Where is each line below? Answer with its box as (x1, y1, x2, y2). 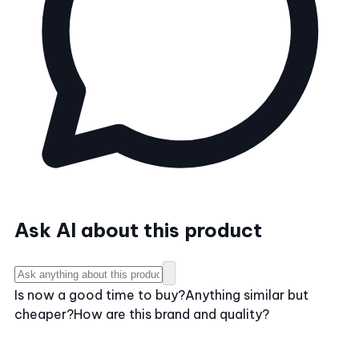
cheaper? (14, 306, 74, 323)
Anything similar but (185, 287, 309, 304)
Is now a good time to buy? (14, 287, 185, 304)
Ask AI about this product (14, 218, 262, 243)
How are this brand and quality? (74, 306, 269, 323)
